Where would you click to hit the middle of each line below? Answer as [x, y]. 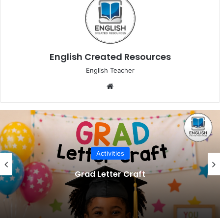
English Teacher [110, 70]
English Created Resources [110, 56]
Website [129, 85]
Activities [110, 153]
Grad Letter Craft [110, 174]
